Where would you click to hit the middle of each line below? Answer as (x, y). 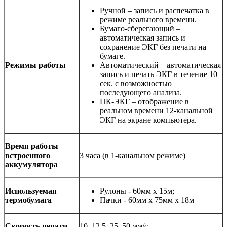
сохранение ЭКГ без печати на (153, 47)
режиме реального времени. (148, 19)
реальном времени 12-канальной (156, 110)
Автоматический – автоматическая (160, 65)
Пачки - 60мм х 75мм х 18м (147, 200)
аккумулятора (31, 164)
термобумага (28, 200)
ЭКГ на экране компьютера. (148, 120)
